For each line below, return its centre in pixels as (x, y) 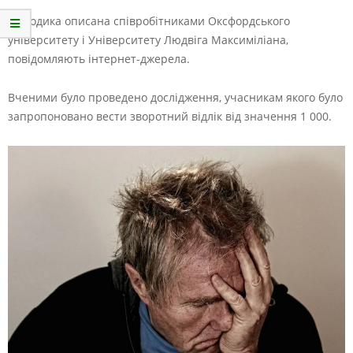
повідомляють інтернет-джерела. (99, 59)
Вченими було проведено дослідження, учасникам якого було (175, 97)
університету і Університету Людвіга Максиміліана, (148, 40)
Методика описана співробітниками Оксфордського (149, 21)
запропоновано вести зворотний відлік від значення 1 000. (170, 116)
